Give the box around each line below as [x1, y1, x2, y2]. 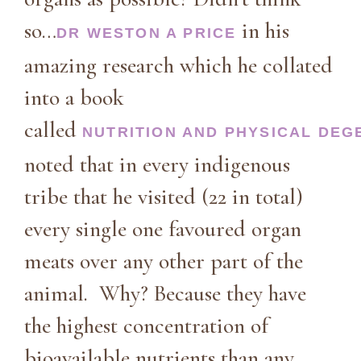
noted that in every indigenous [24, 150, 290, 178]
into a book [24, 83, 124, 111]
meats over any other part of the [24, 247, 303, 275]
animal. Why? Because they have [24, 279, 306, 307]
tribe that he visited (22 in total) [24, 182, 303, 210]
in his [236, 16, 290, 44]
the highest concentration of [24, 311, 268, 339]
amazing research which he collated [24, 51, 333, 79]
